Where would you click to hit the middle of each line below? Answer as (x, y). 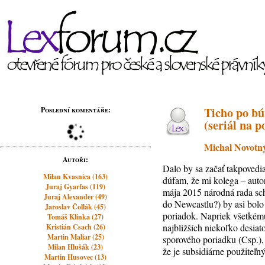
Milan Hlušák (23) (76, 247)
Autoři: (76, 159)
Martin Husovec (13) (76, 257)
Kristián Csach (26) (75, 227)
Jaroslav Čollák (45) (76, 207)
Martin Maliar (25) (75, 237)
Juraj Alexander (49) (76, 197)
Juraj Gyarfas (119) (76, 187)
